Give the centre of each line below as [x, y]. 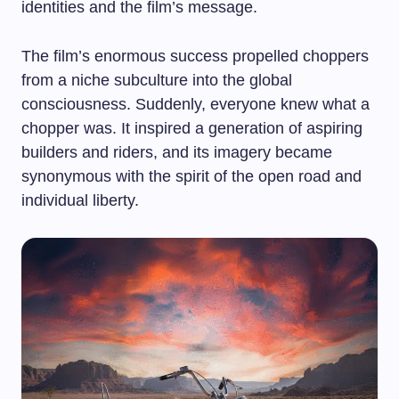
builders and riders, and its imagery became [177, 152]
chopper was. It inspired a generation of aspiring [192, 128]
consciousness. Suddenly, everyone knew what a [195, 104]
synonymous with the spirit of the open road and [191, 176]
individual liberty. [80, 200]
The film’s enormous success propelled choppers [195, 56]
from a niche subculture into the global [157, 80]
